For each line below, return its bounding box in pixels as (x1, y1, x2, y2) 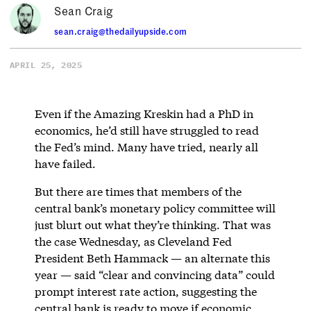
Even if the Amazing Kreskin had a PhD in (34, 106, 253, 121)
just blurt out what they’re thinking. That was (34, 217, 271, 232)
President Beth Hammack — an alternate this (34, 250, 270, 265)
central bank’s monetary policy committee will (34, 200, 276, 215)
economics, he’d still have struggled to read (34, 122, 259, 137)
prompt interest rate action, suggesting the (34, 283, 257, 299)
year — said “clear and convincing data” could (34, 267, 275, 282)
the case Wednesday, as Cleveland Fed (34, 233, 232, 249)
